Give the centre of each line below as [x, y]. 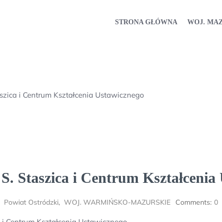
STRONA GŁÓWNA [146, 22]
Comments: [194, 202]
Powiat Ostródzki [31, 202]
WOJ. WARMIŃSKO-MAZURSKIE [117, 202]
